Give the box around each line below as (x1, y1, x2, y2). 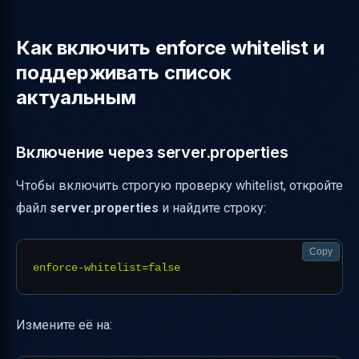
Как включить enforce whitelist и (16, 35, 325, 59)
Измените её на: (16, 317, 112, 333)
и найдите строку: (159, 200, 266, 216)
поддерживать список (16, 60, 232, 84)
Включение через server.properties (16, 142, 288, 162)
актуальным (16, 85, 136, 109)
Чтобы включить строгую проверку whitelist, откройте (16, 177, 343, 193)
